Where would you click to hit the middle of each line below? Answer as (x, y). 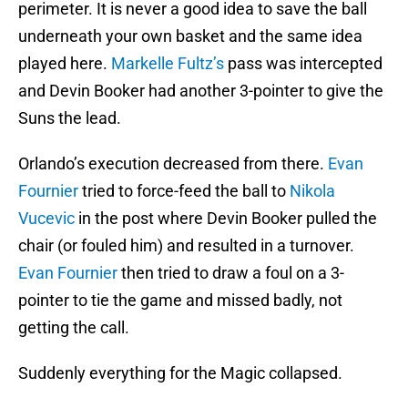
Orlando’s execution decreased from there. (173, 164)
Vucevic (46, 219)
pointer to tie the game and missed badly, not (180, 301)
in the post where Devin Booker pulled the (226, 219)
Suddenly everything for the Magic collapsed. (180, 373)
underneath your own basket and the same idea (190, 36)
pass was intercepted (303, 64)
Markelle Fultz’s (168, 64)
